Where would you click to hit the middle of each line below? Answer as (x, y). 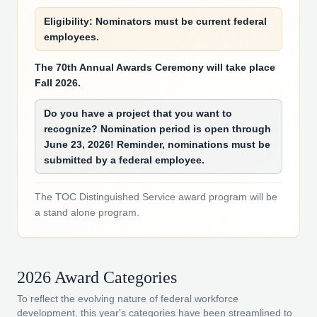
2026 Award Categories (97, 277)
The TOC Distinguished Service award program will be (156, 196)
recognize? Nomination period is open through (157, 128)
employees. (71, 36)
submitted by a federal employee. (124, 160)
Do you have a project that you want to (138, 113)
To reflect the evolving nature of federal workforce (128, 298)
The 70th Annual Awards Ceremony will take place (155, 67)
